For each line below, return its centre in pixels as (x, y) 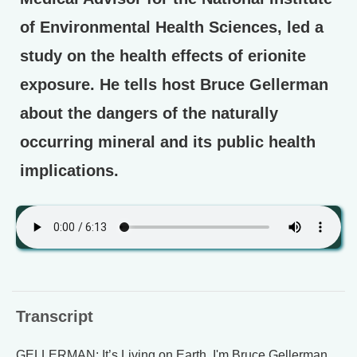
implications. (69, 171)
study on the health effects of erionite (163, 56)
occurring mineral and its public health (168, 142)
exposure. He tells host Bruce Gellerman (174, 84)
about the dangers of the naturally (149, 113)
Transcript (55, 316)
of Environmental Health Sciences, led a (172, 27)
